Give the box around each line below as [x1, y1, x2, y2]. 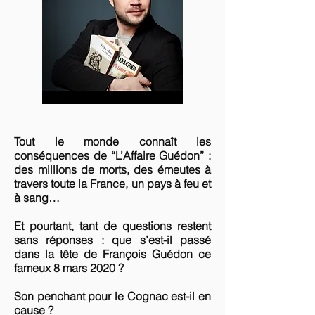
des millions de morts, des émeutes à [14, 162, 211, 176]
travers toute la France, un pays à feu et [14, 176, 211, 191]
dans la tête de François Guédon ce [14, 247, 211, 261]
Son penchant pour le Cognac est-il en [14, 289, 211, 303]
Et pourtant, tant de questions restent [14, 219, 211, 233]
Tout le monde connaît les [14, 134, 211, 148]
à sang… [14, 191, 60, 205]
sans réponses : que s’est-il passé [14, 233, 211, 247]
